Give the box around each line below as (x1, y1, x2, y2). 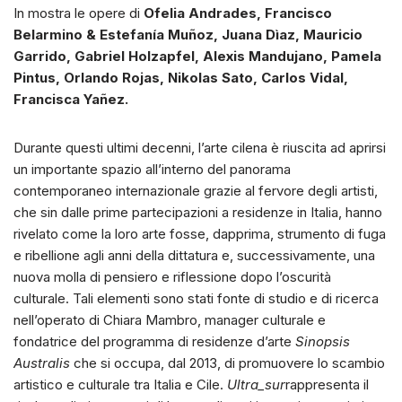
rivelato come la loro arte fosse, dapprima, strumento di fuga (13, 225, 386, 243)
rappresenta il (285, 376, 369, 394)
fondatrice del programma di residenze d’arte (13, 333, 295, 351)
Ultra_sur (227, 376, 285, 394)
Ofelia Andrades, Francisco (144, 4, 332, 22)
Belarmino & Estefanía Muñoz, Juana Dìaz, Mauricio (13, 26, 363, 44)
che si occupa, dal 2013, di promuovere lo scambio (74, 354, 385, 372)
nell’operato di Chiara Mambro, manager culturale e (13, 311, 326, 329)
